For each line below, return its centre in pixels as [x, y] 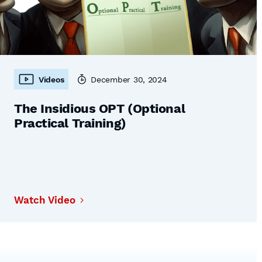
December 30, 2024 [129, 79]
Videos [51, 79]
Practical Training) [70, 123]
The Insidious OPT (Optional [100, 108]
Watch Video [45, 200]
